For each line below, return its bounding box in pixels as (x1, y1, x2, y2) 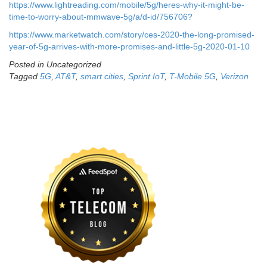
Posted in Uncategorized (9, 60, 101, 70)
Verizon (221, 72, 249, 82)
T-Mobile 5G (169, 72, 216, 82)
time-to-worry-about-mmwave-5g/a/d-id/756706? (9, 12, 193, 22)
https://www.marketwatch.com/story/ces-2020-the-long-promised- (9, 30, 254, 40)
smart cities (80, 72, 123, 82)
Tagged (9, 72, 40, 82)
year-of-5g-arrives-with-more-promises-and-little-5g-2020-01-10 (9, 42, 250, 52)
